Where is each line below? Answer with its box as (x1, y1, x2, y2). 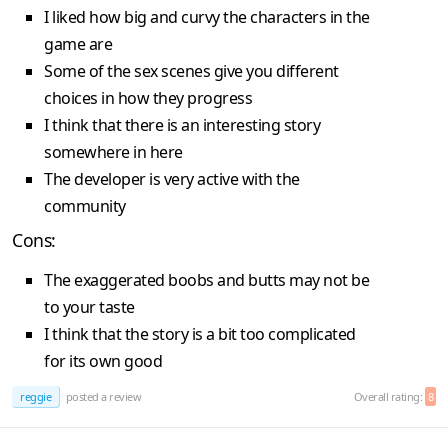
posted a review (63, 389, 141, 405)
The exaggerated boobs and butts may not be (44, 269, 369, 292)
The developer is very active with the (44, 168, 300, 191)
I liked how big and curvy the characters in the (44, 6, 370, 29)
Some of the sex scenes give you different (44, 60, 339, 83)
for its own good (44, 350, 162, 373)
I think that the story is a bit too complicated (44, 323, 356, 346)
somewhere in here (44, 141, 183, 164)
